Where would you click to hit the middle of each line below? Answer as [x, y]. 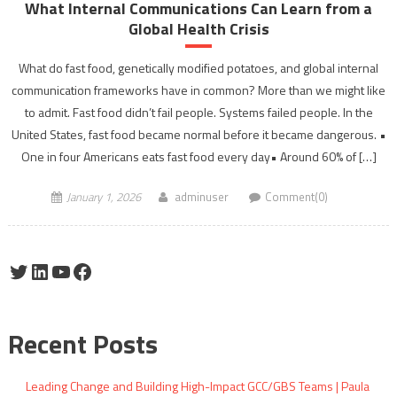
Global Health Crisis [198, 29]
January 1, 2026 [104, 197]
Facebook [113, 271]
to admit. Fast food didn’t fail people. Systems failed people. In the [198, 113]
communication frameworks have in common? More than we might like [198, 90]
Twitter [40, 271]
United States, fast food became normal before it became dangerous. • [198, 135]
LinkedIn [66, 271]
